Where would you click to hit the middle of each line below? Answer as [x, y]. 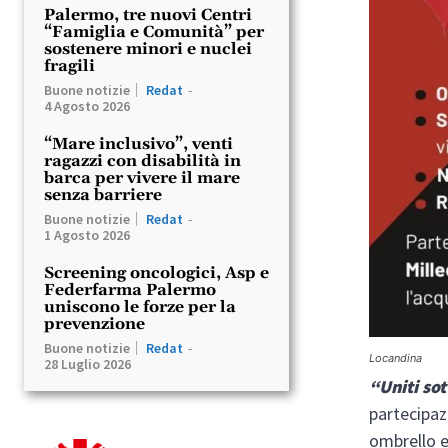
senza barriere [103, 194]
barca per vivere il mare [142, 177]
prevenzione [94, 323]
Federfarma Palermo [130, 289]
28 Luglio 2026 [87, 363]
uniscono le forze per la [140, 306]
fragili [69, 65]
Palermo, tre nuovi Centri [148, 14]
